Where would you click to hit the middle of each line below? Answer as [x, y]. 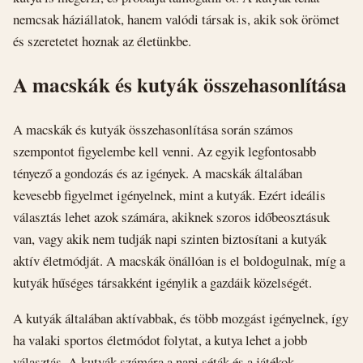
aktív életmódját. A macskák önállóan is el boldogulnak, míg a [179, 261]
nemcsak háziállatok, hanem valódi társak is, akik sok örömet [176, 19]
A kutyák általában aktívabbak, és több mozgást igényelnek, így [181, 318]
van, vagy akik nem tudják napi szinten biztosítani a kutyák [170, 239]
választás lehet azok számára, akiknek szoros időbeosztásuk [171, 217]
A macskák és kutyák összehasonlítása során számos [153, 130]
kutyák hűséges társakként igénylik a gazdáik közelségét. [162, 283]
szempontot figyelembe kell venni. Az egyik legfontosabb [164, 152]
